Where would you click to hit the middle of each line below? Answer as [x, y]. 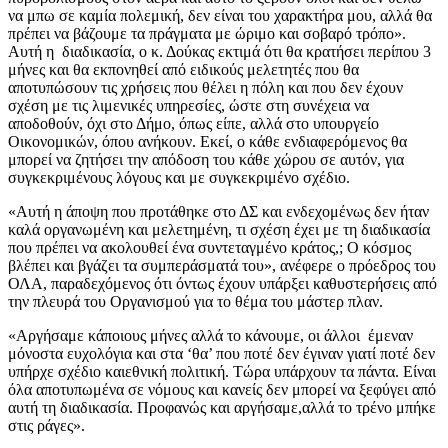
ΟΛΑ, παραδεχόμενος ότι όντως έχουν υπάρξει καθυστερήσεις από [222, 284]
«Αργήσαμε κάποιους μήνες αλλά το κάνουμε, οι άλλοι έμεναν [210, 336]
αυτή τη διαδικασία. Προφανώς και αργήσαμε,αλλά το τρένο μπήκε [222, 408]
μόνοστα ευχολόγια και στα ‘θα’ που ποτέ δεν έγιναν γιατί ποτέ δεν [221, 354]
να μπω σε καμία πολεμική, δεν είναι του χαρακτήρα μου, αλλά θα [220, 16]
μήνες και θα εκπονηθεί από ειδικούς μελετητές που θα [183, 70]
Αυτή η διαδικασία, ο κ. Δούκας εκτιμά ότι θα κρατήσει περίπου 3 [219, 52]
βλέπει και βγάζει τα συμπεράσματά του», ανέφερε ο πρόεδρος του [222, 266]
